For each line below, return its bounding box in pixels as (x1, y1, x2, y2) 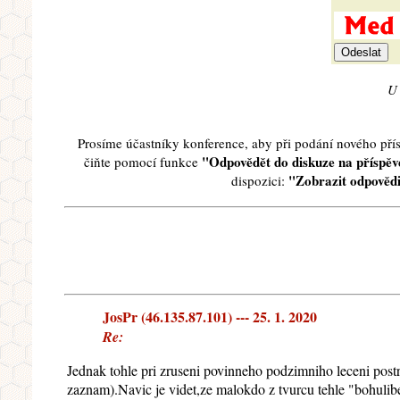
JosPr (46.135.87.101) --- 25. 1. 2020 (103, 306, 317, 328)
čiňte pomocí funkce (83, 153, 202, 171)
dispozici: (231, 171, 288, 190)
